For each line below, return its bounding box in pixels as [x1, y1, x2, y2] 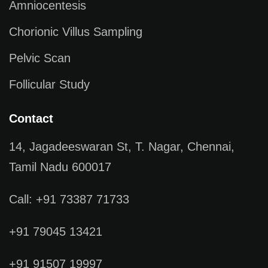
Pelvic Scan [9, 51, 71, 65]
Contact [9, 112, 53, 126]
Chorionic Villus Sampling [9, 25, 142, 39]
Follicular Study [9, 78, 90, 92]
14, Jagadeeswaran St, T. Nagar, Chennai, [9, 140, 234, 154]
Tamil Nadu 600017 [9, 160, 111, 174]
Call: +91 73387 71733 [9, 193, 129, 206]
